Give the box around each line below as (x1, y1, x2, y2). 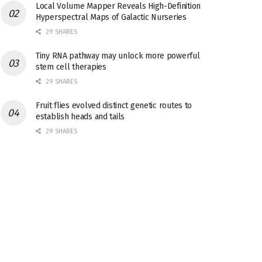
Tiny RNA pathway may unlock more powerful (36, 51, 200, 61)
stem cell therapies (36, 62, 106, 72)
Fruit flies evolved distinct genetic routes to (36, 101, 192, 111)
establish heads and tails (36, 112, 125, 122)
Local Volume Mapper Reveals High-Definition (36, 1, 201, 11)
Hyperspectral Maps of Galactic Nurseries (36, 12, 187, 22)
